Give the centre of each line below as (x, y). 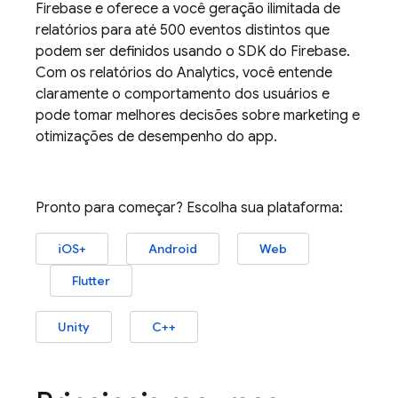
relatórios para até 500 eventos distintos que (183, 30)
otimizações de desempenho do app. (156, 137)
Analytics (206, 73)
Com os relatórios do (106, 73)
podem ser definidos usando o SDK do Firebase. (193, 52)
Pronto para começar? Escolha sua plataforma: (189, 208)
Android (173, 249)
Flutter (91, 281)
